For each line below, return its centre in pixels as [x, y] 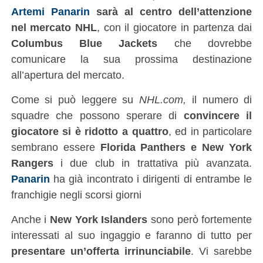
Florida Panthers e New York [176, 147]
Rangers [32, 163]
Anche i [30, 219]
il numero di [219, 99]
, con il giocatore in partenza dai [175, 27]
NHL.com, [163, 99]
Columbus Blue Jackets [84, 43]
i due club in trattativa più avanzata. [153, 163]
